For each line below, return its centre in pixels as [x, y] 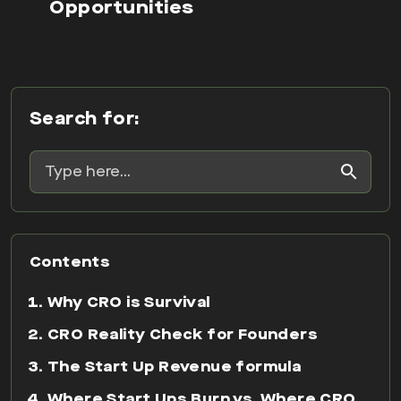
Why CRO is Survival [129, 303]
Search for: [85, 119]
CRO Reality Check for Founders [183, 335]
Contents [70, 262]
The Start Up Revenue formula [175, 367]
